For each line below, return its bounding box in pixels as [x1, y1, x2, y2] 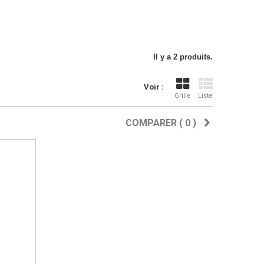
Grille [174, 92, 191, 100]
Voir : [144, 82, 164, 91]
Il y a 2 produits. [153, 52, 213, 61]
